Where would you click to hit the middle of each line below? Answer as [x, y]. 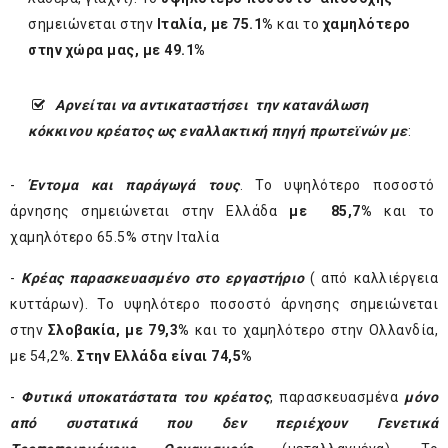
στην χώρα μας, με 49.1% [117, 50]
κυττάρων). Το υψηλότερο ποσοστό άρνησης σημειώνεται [224, 304]
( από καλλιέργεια [371, 278]
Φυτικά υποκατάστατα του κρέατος [146, 397]
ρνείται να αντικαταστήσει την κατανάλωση [218, 105]
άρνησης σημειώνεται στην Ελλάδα [150, 211]
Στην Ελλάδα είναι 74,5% [165, 356]
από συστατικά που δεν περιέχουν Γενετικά [224, 423]
